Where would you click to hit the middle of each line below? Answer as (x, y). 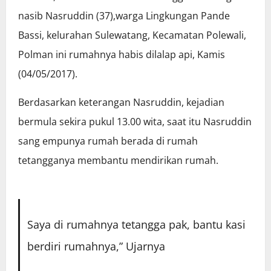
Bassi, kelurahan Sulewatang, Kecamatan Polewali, (132, 35)
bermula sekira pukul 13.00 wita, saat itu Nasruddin (135, 122)
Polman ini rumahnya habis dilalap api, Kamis (122, 55)
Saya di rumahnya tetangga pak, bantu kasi (136, 225)
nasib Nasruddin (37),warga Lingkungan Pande (124, 16)
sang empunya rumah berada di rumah (108, 141)
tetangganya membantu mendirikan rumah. (118, 161)
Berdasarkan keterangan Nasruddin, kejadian (121, 103)
